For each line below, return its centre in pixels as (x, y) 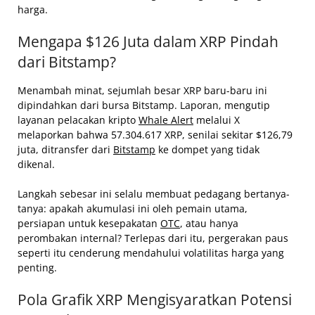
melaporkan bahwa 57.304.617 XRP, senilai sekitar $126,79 (155, 135)
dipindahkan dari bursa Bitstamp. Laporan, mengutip (144, 105)
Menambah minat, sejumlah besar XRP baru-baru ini (142, 91)
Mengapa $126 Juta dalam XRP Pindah (148, 42)
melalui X (217, 120)
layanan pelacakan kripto (78, 120)
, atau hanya (209, 224)
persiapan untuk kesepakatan (89, 224)
